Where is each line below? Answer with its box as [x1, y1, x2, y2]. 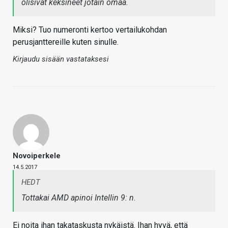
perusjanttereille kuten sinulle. [13, 37, 119, 47]
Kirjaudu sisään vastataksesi [13, 54, 109, 64]
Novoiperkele [13, 151, 61, 161]
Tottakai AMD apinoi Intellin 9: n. [21, 193, 136, 203]
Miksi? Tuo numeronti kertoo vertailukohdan [13, 25, 167, 35]
